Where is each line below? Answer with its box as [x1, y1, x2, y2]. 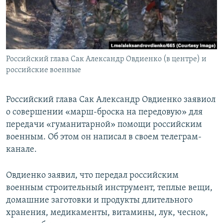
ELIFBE [18, 41, 37, 49]
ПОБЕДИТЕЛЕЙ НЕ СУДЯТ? [18, 5, 93, 13]
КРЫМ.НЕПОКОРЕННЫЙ [18, 23, 88, 31]
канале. [6, 145, 37, 155]
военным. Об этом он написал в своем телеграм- [6, 132, 202, 142]
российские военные [6, 66, 81, 75]
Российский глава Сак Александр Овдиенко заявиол [6, 95, 216, 105]
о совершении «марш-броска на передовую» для [6, 108, 203, 117]
